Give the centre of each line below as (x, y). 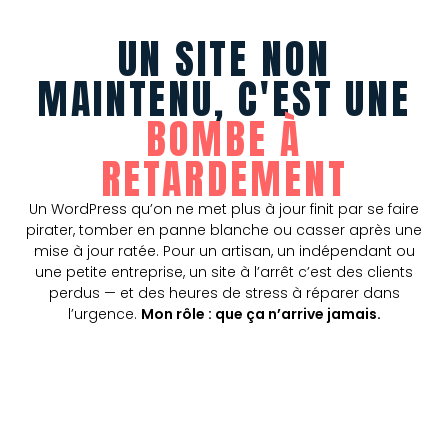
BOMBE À (224, 139)
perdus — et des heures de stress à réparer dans (224, 293)
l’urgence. (104, 314)
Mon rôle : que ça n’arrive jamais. (260, 314)
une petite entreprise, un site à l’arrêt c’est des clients (224, 272)
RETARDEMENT (224, 179)
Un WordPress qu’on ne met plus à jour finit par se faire (224, 209)
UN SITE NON (224, 59)
